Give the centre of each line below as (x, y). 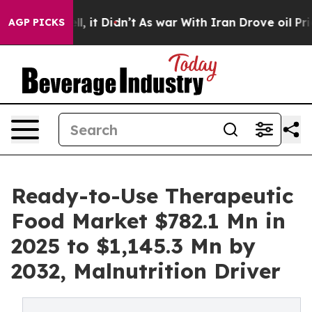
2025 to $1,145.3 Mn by (133, 246)
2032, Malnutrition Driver (146, 271)
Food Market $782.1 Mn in (148, 221)
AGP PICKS (37, 22)
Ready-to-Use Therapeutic (152, 196)
